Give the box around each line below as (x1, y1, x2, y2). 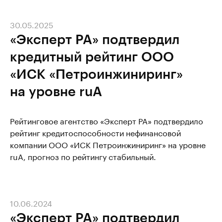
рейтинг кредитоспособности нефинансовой (10, 126, 181, 138)
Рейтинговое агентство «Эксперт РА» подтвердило (10, 114, 203, 126)
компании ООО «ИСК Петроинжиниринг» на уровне (10, 138, 206, 150)
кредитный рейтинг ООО (10, 48, 174, 64)
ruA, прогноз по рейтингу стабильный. (10, 150, 156, 162)
